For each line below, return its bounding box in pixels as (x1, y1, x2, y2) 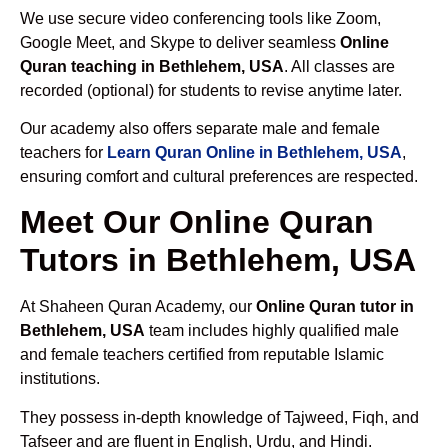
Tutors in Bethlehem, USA (20, 242, 416, 279)
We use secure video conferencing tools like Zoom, (20, 9, 381, 27)
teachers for (20, 143, 107, 161)
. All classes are (284, 57, 395, 75)
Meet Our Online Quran (20, 204, 374, 241)
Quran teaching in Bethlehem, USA (20, 57, 284, 75)
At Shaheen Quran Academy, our (20, 298, 256, 316)
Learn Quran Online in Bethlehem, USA (107, 143, 402, 161)
